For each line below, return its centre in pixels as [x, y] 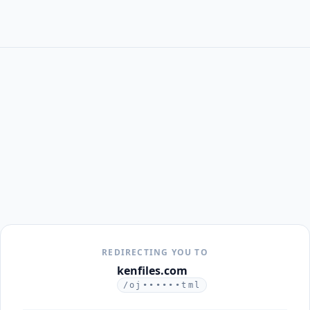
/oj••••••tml [162, 285]
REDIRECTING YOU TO [155, 252]
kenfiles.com [152, 271]
